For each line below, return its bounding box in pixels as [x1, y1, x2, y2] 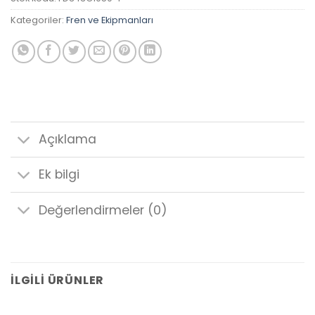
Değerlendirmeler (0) [39, 201, 168, 219]
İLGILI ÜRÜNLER [11, 272, 105, 289]
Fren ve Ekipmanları [66, 13, 153, 26]
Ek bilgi [39, 166, 80, 184]
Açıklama [39, 131, 97, 148]
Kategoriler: [11, 13, 66, 26]
